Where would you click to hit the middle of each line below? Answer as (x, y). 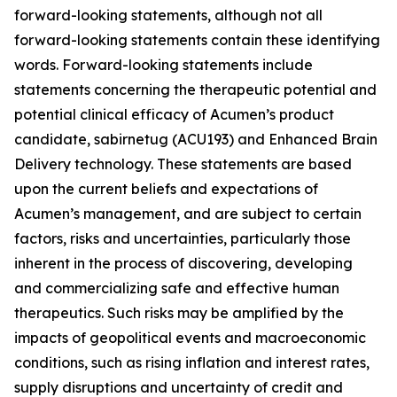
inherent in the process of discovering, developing (183, 263)
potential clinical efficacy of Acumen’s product (174, 114)
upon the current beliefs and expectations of (166, 189)
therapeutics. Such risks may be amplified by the (179, 313)
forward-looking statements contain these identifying (197, 40)
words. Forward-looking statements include (163, 65)
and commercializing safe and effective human (177, 288)
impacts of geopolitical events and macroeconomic (190, 338)
